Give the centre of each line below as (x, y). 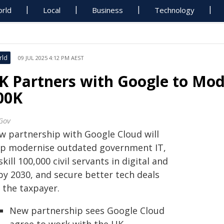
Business (108, 10)
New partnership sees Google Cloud (87, 210)
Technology (175, 10)
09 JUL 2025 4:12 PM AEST (51, 58)
